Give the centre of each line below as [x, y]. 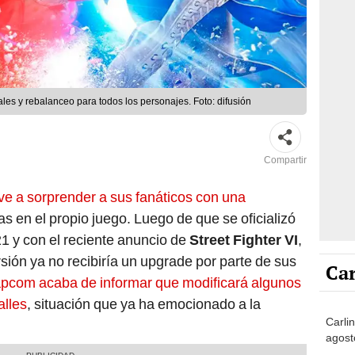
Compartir [285, 160]
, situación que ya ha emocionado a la [144, 304]
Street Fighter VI [244, 240]
